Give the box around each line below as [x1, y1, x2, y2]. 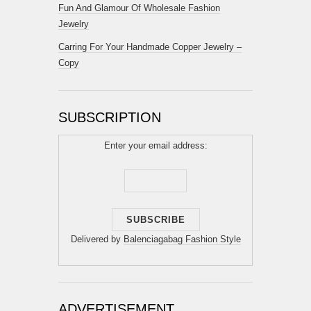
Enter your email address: [103, 140, 208, 151]
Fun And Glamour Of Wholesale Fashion [58, 3, 220, 13]
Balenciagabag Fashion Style [123, 234, 241, 244]
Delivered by [70, 234, 124, 244]
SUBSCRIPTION [58, 110, 161, 125]
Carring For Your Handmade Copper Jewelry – [58, 42, 242, 52]
